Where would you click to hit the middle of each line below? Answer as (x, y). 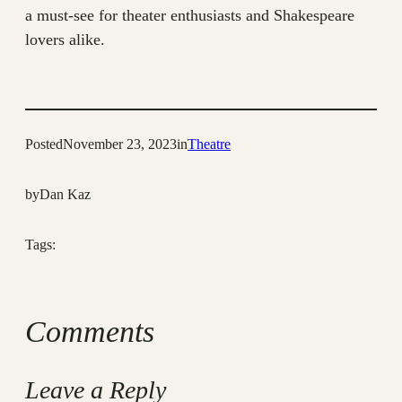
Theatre (209, 144)
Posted (44, 144)
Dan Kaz (65, 195)
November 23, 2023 (120, 144)
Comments (90, 331)
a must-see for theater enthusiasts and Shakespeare (190, 16)
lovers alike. (65, 40)
